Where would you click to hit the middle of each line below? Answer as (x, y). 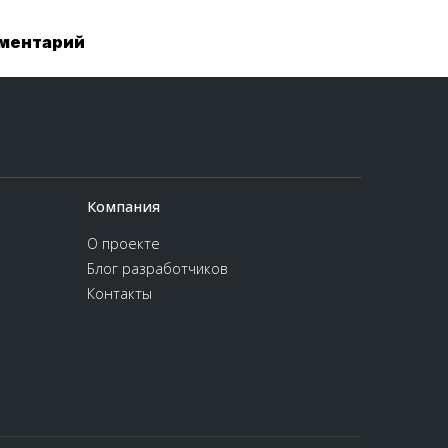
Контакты (120, 293)
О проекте (124, 243)
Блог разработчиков (158, 268)
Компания (124, 206)
